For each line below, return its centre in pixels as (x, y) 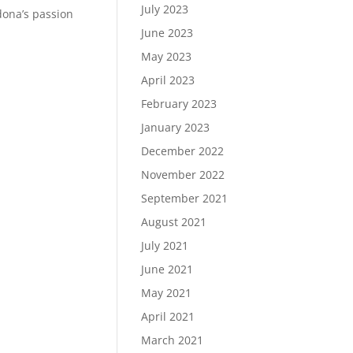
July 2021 (165, 245)
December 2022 (183, 151)
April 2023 (168, 80)
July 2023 (165, 9)
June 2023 (167, 33)
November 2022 (183, 175)
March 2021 (173, 340)
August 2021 (174, 222)
